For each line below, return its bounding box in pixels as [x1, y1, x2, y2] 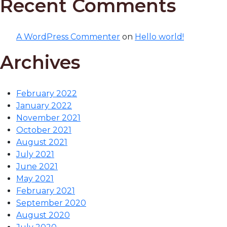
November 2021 [16, 113, 81, 123]
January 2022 [16, 101, 72, 111]
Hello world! [135, 32, 184, 42]
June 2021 [16, 162, 58, 172]
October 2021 [16, 125, 71, 135]
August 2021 [16, 137, 67, 147]
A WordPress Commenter [16, 32, 120, 42]
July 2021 [16, 149, 54, 160]
